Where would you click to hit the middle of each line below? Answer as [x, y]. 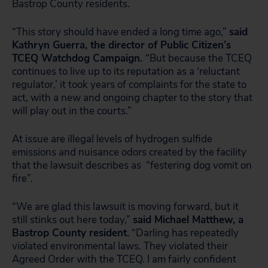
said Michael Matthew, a [188, 220]
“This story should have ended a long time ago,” [121, 32]
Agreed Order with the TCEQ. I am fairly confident [124, 259]
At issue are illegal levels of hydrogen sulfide [112, 139]
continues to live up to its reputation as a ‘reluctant [126, 71]
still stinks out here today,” [72, 220]
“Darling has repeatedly [184, 233]
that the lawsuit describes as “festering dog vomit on [132, 165]
